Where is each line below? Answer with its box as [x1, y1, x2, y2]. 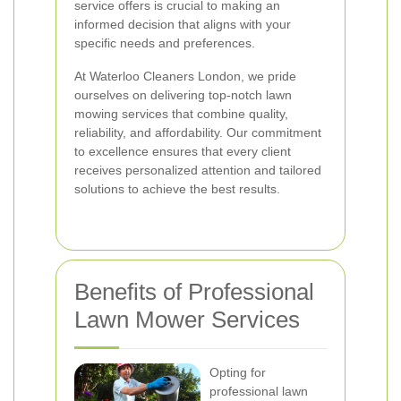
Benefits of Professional [74, 278, 314, 305]
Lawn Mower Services [74, 306, 300, 333]
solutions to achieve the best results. [74, 182, 280, 196]
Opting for [209, 365, 266, 380]
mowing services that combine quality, [74, 107, 288, 121]
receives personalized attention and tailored [74, 163, 321, 177]
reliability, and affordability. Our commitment [74, 125, 321, 140]
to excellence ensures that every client [74, 144, 291, 158]
